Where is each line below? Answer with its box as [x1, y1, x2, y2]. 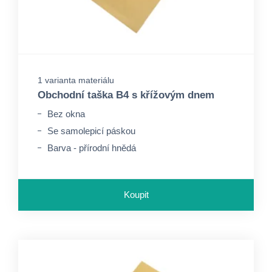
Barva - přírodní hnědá [47, 143, 136, 153]
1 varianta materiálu [38, 75, 114, 85]
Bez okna [47, 109, 85, 119]
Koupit [123, 189, 149, 200]
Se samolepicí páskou [47, 126, 135, 136]
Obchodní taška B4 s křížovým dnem [38, 89, 214, 101]
